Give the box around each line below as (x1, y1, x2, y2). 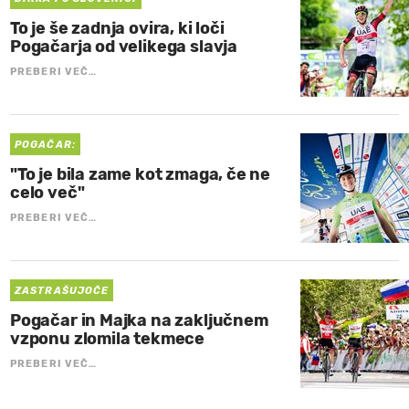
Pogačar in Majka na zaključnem (10, 310, 268, 331)
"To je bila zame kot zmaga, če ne (10, 164, 271, 185)
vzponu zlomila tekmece (10, 329, 205, 350)
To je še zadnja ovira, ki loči (10, 18, 225, 39)
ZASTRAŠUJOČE (15, 285, 110, 298)
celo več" (10, 183, 85, 204)
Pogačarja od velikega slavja (10, 37, 237, 58)
